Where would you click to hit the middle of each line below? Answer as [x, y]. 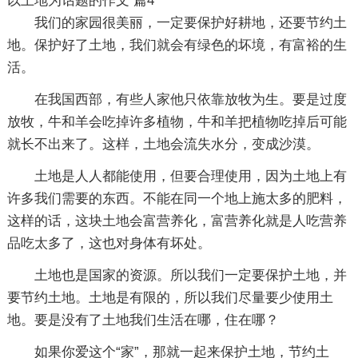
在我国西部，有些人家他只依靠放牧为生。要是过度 [190, 99]
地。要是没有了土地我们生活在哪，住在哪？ [143, 320]
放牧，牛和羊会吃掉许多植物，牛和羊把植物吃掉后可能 [177, 121]
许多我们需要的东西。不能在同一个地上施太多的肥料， [177, 198]
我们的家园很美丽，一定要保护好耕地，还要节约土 [190, 22]
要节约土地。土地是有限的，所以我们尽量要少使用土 [170, 297]
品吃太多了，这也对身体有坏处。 [109, 243]
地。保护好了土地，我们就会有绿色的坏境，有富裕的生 [177, 45]
